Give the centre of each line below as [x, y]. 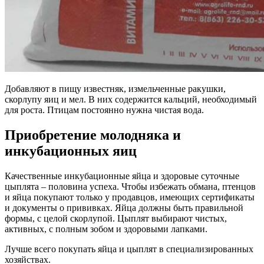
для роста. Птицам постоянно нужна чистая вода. [104, 110]
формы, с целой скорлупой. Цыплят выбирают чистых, [116, 218]
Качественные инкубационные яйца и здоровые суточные [122, 176]
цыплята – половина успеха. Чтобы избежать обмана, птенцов [130, 187]
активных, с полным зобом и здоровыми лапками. [106, 229]
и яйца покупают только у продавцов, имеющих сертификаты [130, 197]
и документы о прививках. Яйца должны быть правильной [124, 208]
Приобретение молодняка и [93, 135]
